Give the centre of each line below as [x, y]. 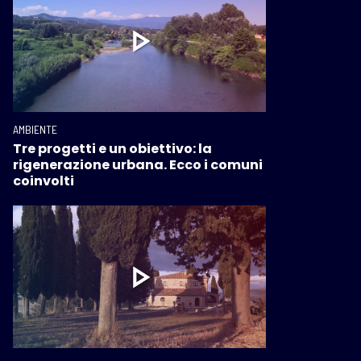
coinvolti [44, 181]
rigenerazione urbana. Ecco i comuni [138, 165]
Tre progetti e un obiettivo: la [112, 149]
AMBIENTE [35, 130]
